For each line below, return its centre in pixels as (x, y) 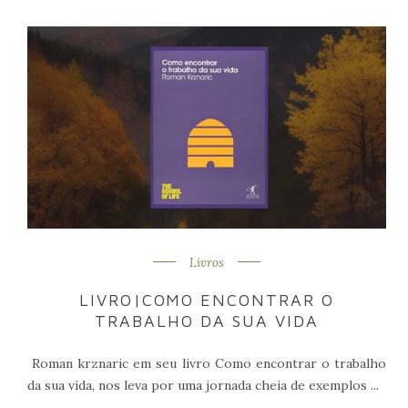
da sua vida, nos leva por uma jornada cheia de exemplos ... (203, 385)
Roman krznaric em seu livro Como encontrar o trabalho (207, 363)
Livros (206, 262)
